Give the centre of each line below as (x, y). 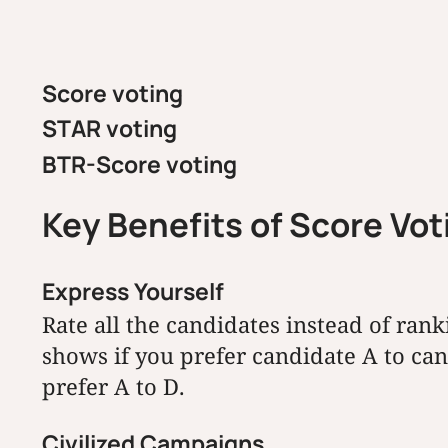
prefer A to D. (113, 386)
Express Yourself (133, 291)
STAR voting (109, 128)
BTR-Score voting (139, 163)
